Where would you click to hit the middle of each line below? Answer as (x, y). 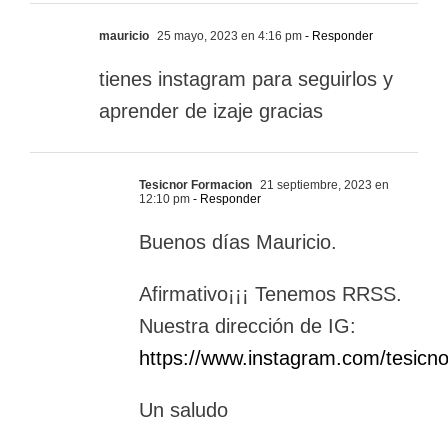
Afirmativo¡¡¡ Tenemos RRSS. (270, 294)
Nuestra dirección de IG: (247, 326)
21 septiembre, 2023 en (323, 185)
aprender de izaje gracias (211, 111)
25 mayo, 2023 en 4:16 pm (228, 36)
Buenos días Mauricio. (238, 242)
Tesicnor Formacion (195, 185)
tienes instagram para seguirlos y (246, 79)
